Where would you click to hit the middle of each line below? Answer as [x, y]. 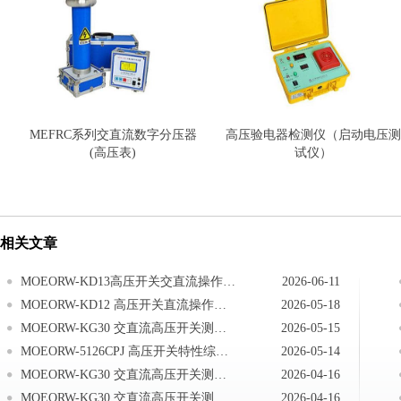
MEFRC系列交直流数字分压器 [113, 135]
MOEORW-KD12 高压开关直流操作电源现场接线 [220, 305]
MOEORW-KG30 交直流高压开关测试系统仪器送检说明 [220, 328]
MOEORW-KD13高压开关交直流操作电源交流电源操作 [229, 282]
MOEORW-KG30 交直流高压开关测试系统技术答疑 [220, 375]
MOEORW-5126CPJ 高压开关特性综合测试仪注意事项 [222, 351]
